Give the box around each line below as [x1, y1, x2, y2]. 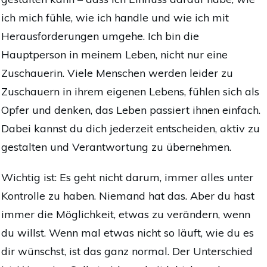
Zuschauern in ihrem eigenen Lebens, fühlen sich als [1, 84, 259, 98]
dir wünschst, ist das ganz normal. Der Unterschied [1, 244, 253, 258]
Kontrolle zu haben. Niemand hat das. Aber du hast [1, 188, 254, 203]
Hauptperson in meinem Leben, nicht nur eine [1, 47, 228, 61]
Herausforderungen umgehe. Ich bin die [1, 29, 199, 43]
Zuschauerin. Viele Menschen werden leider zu [1, 66, 233, 80]
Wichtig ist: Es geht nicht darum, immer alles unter [1, 170, 253, 184]
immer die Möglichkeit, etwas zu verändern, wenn [1, 207, 250, 221]
